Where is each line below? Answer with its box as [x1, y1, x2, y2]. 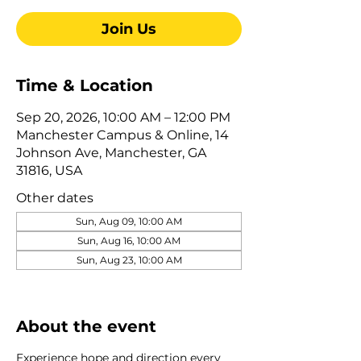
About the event [16, 316, 156, 336]
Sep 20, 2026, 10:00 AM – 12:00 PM [16, 109, 230, 125]
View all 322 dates [16, 270, 122, 286]
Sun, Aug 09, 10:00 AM [76, 214, 182, 227]
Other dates [16, 189, 93, 205]
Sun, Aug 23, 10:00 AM [76, 253, 182, 266]
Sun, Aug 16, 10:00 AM [77, 234, 180, 247]
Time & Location [16, 75, 153, 95]
